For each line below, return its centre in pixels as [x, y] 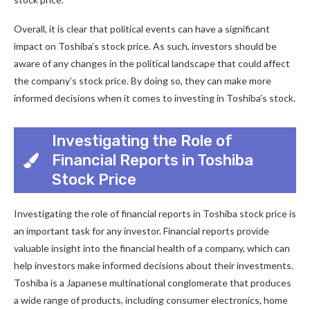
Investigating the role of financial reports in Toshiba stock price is [155, 213]
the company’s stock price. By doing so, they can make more [143, 81]
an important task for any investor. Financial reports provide [142, 231]
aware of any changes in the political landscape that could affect [152, 63]
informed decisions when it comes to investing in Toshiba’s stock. [155, 98]
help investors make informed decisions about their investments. [154, 265]
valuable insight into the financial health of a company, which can [152, 248]
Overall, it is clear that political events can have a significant [142, 29]
